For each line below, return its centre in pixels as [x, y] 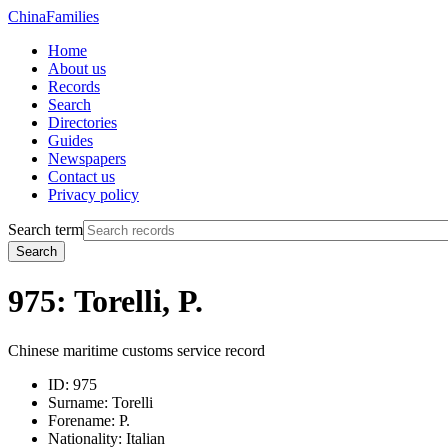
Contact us [81, 176]
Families [72, 16]
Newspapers [87, 158]
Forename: [81, 420]
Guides [70, 140]
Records [74, 86]
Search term [45, 229]
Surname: [78, 402]
